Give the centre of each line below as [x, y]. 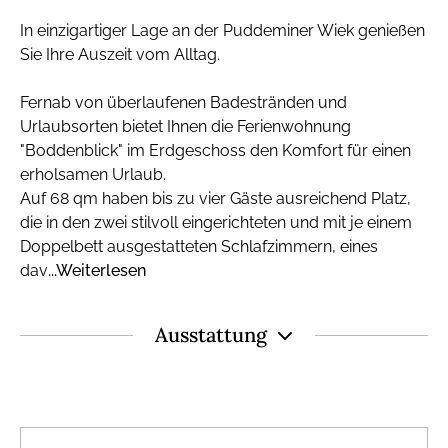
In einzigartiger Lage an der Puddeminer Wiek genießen [222, 30]
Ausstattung [211, 334]
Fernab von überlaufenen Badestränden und [183, 102]
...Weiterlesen [97, 270]
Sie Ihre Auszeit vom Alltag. [120, 54]
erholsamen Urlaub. [93, 174]
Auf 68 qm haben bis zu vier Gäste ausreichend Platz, [215, 198]
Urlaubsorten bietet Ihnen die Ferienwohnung [185, 126]
